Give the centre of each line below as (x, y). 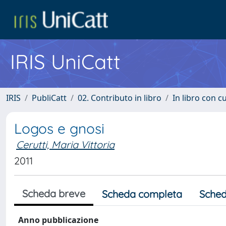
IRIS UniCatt (65, 62)
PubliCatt (49, 98)
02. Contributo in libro (120, 98)
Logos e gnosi (59, 128)
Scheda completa (142, 194)
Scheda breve (54, 193)
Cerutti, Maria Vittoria (65, 145)
